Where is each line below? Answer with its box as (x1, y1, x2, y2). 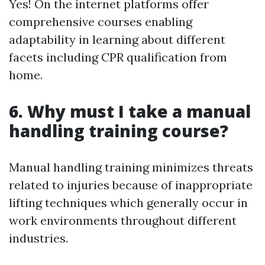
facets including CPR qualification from (9, 50, 227, 65)
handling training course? (9, 119, 228, 143)
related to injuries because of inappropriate (9, 177, 253, 193)
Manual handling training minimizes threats (9, 160, 253, 175)
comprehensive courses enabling (9, 14, 192, 30)
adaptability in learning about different (9, 32, 225, 47)
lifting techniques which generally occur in (9, 195, 248, 211)
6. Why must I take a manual (9, 100, 251, 123)
